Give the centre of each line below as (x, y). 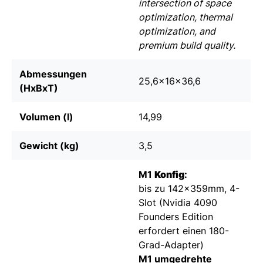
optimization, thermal (186, 17)
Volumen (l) (46, 117)
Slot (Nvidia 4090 (178, 203)
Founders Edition (176, 217)
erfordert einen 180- (184, 231)
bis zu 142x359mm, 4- (189, 189)
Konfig (169, 175)
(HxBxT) (39, 88)
